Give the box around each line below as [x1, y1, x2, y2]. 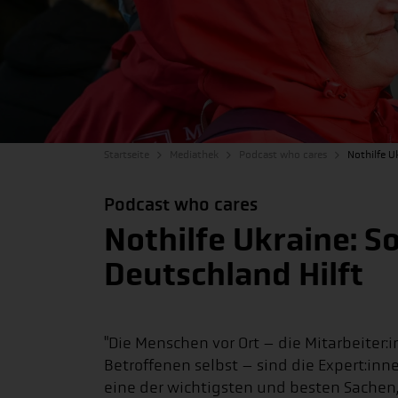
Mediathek [170, 148, 219, 161]
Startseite [104, 148, 149, 161]
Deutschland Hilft [104, 255, 363, 294]
